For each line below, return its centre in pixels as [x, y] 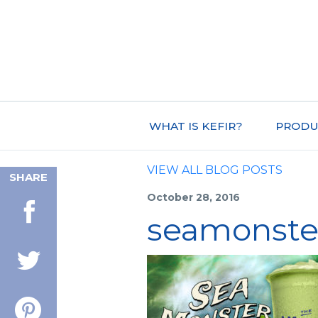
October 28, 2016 [193, 197]
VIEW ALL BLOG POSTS [215, 170]
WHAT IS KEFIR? [196, 126]
